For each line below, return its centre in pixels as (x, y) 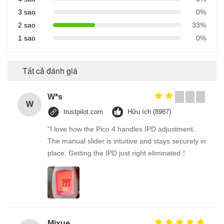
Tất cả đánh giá (50, 70)
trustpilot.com (83, 111)
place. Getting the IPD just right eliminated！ (117, 153)
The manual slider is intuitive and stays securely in (127, 141)
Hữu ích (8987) (149, 111)
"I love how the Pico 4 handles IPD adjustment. (121, 129)
